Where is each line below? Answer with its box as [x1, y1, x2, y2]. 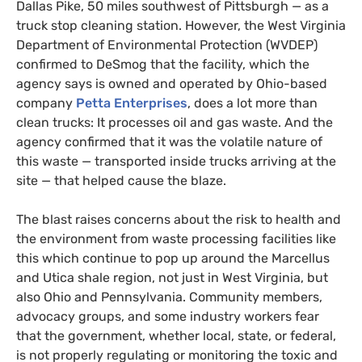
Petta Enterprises [76, 95, 187, 111]
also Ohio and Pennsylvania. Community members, [16, 288, 322, 305]
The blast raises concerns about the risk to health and [16, 211, 341, 227]
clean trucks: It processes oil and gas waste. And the [16, 114, 333, 130]
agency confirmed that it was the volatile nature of [16, 133, 322, 149]
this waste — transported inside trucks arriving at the [16, 153, 336, 169]
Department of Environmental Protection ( [16, 36, 270, 53]
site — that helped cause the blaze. [16, 172, 226, 188]
